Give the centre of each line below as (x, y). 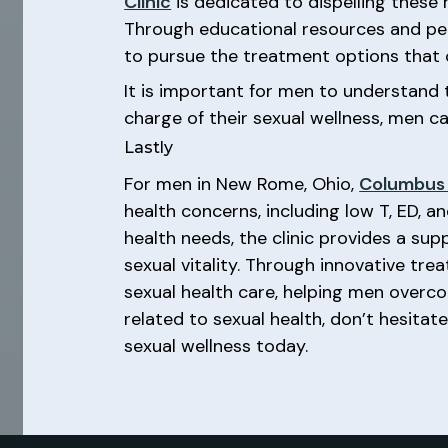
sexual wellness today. (216, 346)
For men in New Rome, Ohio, (242, 184)
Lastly (149, 147)
